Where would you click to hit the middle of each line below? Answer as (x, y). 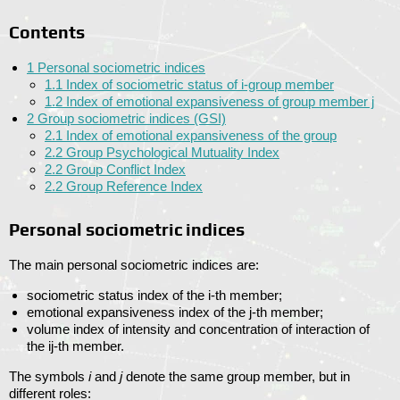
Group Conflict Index (126, 170)
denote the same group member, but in (236, 377)
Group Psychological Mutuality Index (173, 153)
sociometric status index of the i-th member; (154, 296)
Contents (47, 33)
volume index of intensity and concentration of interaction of (198, 329)
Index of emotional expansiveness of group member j (220, 102)
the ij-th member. (75, 346)
